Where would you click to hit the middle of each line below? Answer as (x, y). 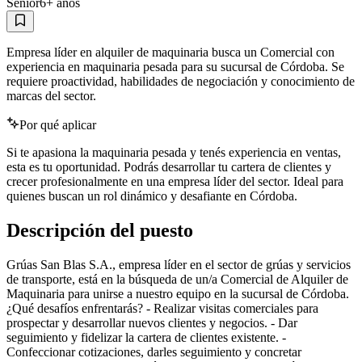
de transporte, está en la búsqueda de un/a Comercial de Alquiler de (177, 280)
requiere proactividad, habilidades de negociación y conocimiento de (181, 82)
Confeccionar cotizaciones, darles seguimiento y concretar (154, 352)
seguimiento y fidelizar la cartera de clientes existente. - (146, 338)
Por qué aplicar (58, 125)
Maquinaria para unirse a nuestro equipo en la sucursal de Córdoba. (178, 294)
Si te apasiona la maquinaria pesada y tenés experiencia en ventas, (174, 153)
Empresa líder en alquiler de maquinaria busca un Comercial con (170, 53)
